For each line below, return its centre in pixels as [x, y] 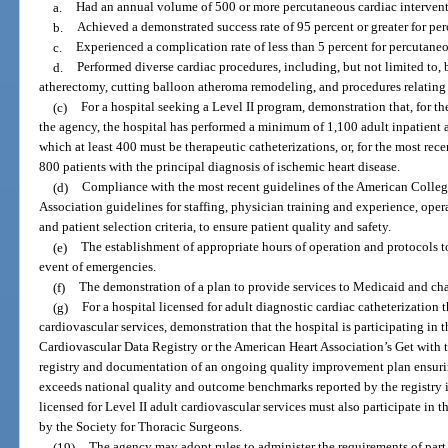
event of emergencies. [98, 267]
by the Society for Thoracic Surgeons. [141, 427]
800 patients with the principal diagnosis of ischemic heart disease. [220, 167]
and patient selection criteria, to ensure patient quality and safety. [215, 227]
